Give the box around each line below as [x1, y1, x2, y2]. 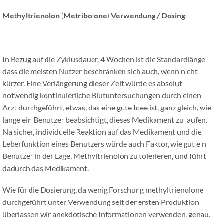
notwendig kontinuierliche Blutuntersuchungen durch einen [2, 91, 201, 100]
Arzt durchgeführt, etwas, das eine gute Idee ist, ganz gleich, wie [2, 103, 211, 112]
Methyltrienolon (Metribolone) [2, 11, 111, 20]
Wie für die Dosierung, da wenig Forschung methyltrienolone [2, 185, 203, 195]
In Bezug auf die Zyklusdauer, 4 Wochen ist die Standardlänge [2, 54, 205, 64]
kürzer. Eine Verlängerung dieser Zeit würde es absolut [2, 78, 182, 88]
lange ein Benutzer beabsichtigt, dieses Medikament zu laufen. [2, 115, 207, 124]
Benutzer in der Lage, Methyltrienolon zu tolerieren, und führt [2, 151, 206, 161]
